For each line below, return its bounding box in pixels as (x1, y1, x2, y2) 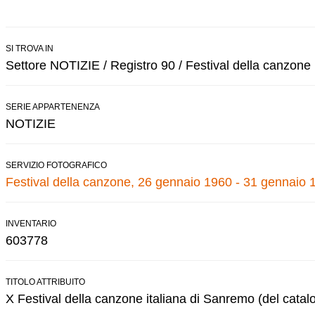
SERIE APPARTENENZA (6, 101, 100, 112)
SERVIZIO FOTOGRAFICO (6, 160, 107, 170)
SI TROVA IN (6, 43, 53, 53)
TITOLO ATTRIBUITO (6, 276, 85, 287)
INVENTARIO (6, 218, 56, 229)
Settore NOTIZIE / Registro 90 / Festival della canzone (6, 58, 311, 72)
